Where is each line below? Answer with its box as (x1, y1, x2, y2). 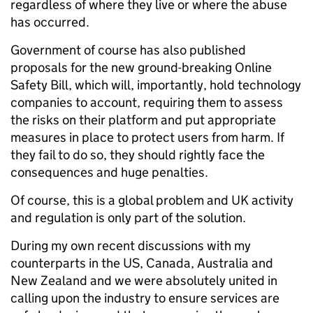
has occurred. (10, 14, 89, 30)
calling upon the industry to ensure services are (10, 290, 279, 306)
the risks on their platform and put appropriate (10, 112, 276, 128)
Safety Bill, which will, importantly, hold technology (10, 77, 301, 93)
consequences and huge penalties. (10, 164, 208, 180)
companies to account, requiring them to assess (10, 94, 283, 110)
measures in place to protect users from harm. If (10, 129, 284, 145)
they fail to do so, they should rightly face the (10, 147, 265, 163)
